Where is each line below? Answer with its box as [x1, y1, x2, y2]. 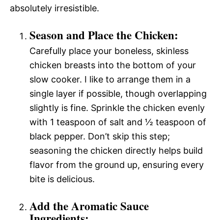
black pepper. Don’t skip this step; [29, 131, 170, 141]
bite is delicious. [29, 174, 95, 184]
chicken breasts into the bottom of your [29, 60, 196, 70]
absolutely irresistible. [10, 3, 99, 13]
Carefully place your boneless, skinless [29, 46, 189, 56]
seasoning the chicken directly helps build [29, 145, 203, 156]
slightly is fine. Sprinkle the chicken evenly [29, 103, 205, 113]
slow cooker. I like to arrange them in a [29, 74, 191, 84]
